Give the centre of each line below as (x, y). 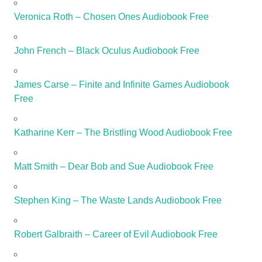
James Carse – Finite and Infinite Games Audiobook (122, 85)
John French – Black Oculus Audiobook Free (107, 51)
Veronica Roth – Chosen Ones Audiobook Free (111, 17)
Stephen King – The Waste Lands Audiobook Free (118, 201)
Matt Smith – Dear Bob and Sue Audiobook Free (114, 167)
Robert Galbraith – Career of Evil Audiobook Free (116, 235)
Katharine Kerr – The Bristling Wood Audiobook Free (123, 133)
